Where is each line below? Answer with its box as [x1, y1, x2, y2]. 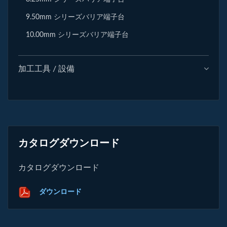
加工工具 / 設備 [18, 64, 74, 73]
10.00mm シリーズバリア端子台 [26, 30, 129, 39]
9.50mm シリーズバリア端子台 [26, 13, 125, 21]
